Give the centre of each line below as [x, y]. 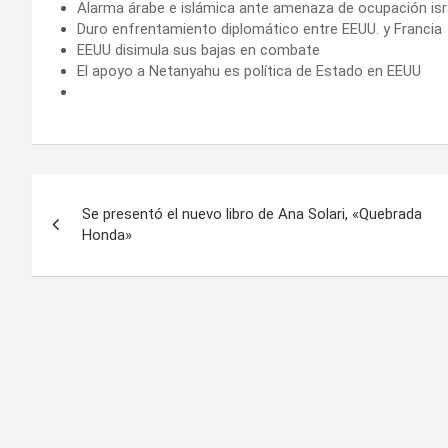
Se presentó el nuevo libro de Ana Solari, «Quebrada [252, 213]
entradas [94, 274]
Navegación [116, 192]
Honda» [107, 234]
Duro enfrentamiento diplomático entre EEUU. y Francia [259, 28]
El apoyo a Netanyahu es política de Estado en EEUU [249, 70]
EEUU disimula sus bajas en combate [198, 49]
